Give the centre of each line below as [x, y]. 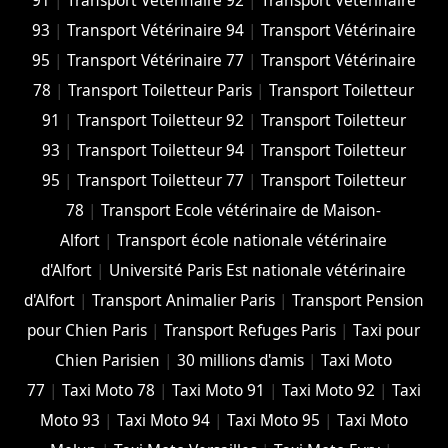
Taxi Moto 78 [108, 391]
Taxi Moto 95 [273, 421]
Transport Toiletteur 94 [160, 151]
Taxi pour [387, 331]
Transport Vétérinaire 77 [155, 61]
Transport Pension [357, 301]
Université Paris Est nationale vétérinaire [258, 271]
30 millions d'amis [241, 361]
